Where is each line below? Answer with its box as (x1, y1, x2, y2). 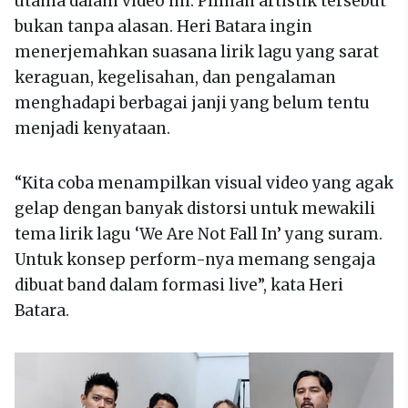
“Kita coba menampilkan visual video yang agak (15, 173, 393, 194)
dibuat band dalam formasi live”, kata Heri (15, 275, 343, 296)
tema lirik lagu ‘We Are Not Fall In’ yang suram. (15, 224, 382, 245)
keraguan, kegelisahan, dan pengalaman (15, 67, 336, 88)
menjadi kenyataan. (15, 118, 170, 139)
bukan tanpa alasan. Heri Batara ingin (15, 16, 312, 37)
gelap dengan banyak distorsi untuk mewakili (15, 199, 375, 219)
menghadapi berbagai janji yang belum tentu (15, 93, 370, 114)
